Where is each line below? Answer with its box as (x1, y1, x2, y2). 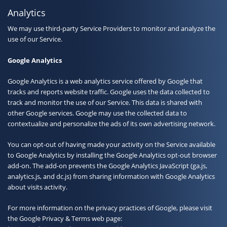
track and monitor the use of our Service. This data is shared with (8, 97, 202, 107)
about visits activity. (8, 182, 67, 192)
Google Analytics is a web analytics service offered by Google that (8, 76, 203, 86)
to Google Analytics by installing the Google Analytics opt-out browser (8, 150, 217, 160)
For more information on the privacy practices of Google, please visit (8, 203, 212, 212)
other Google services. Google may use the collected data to (8, 108, 187, 118)
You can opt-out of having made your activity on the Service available (8, 139, 215, 149)
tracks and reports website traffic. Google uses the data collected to (8, 87, 210, 96)
